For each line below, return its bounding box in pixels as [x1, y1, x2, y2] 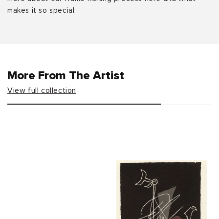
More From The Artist [7, 69, 124, 82]
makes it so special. [7, 6, 76, 14]
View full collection [7, 86, 76, 94]
